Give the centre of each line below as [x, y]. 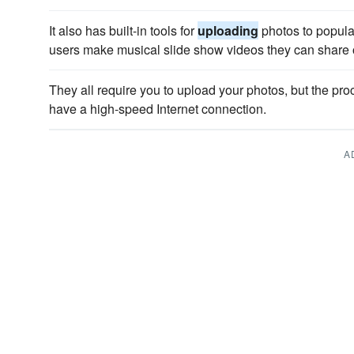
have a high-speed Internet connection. [158, 109]
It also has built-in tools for [123, 30]
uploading [228, 30]
